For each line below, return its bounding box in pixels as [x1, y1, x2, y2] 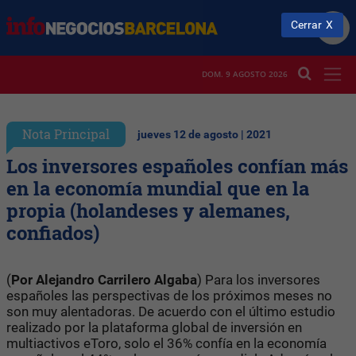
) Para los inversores [197, 271, 320, 288]
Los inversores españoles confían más [6, 153, 348, 179]
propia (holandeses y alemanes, [6, 197, 290, 223]
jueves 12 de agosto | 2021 [137, 127, 272, 141]
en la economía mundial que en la [6, 175, 309, 201]
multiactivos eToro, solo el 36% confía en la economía [6, 335, 327, 351]
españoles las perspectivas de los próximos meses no [6, 287, 332, 304]
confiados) [6, 219, 99, 246]
